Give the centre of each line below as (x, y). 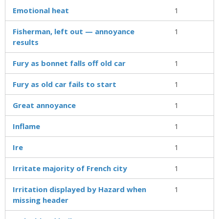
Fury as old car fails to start (65, 84)
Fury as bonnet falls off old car (69, 63)
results (26, 42)
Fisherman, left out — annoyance (74, 31)
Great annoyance (44, 105)
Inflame (26, 126)
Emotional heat (41, 10)
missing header (41, 200)
